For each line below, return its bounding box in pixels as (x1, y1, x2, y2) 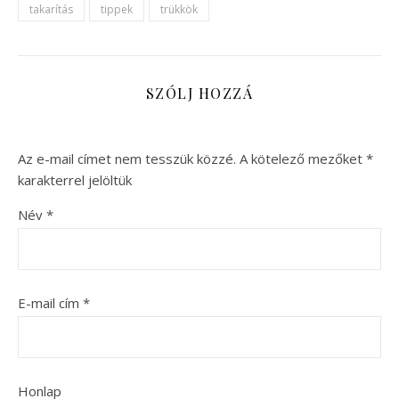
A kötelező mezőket (240, 149, 366, 167)
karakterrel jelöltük (18, 170, 132, 189)
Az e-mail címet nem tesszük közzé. (18, 149, 236, 167)
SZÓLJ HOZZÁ (145, 83, 254, 102)
